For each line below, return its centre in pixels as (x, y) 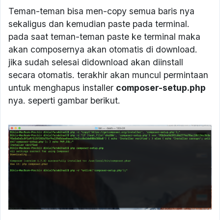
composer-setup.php (161, 88)
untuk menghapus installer (62, 88)
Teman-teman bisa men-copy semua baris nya (101, 11)
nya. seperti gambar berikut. (64, 101)
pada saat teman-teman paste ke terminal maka (104, 37)
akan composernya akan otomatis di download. (103, 50)
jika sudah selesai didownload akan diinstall (96, 62)
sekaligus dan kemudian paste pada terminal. (99, 24)
